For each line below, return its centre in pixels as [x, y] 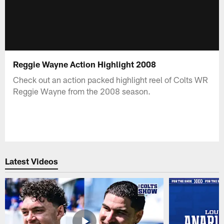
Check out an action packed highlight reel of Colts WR [111, 79]
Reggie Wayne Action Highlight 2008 [85, 64]
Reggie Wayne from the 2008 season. [82, 91]
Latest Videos [32, 161]
